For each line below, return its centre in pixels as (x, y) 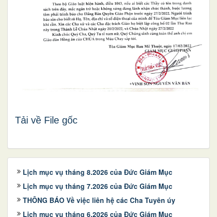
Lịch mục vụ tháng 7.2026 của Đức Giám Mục (98, 186)
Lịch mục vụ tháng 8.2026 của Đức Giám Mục (98, 172)
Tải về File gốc (46, 120)
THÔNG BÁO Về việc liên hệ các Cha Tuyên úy (99, 200)
